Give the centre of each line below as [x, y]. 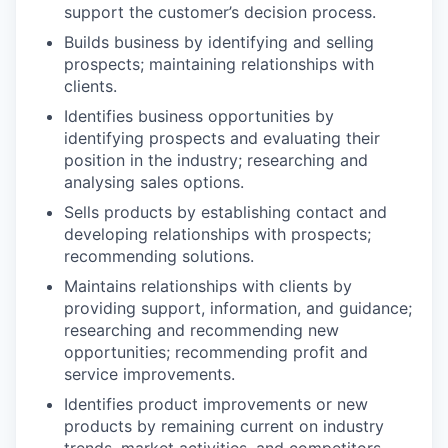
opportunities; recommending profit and [216, 351]
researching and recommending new [201, 329]
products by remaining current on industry [224, 425]
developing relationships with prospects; [217, 233]
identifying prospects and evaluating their [222, 137]
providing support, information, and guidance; [238, 307]
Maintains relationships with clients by [208, 285]
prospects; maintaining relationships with [219, 63]
